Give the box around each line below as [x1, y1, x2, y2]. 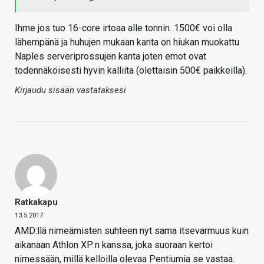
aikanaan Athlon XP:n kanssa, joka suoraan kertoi [15, 239, 213, 251]
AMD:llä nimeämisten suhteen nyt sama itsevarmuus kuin [15, 225, 249, 237]
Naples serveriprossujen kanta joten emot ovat [15, 51, 206, 62]
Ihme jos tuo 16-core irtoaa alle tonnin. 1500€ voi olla [15, 22, 232, 34]
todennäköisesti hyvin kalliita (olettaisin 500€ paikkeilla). [15, 65, 247, 77]
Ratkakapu [15, 197, 58, 208]
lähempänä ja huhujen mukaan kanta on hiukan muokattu [15, 37, 239, 48]
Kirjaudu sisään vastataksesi [15, 85, 126, 96]
